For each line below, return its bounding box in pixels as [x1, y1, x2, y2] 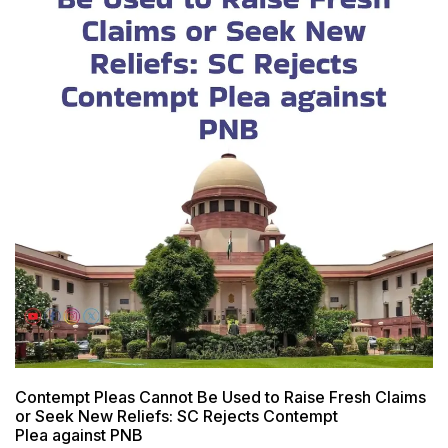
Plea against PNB [15, 425, 143, 446]
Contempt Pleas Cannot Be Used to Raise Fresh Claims [15, 387, 426, 408]
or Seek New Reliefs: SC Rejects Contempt [15, 406, 338, 427]
